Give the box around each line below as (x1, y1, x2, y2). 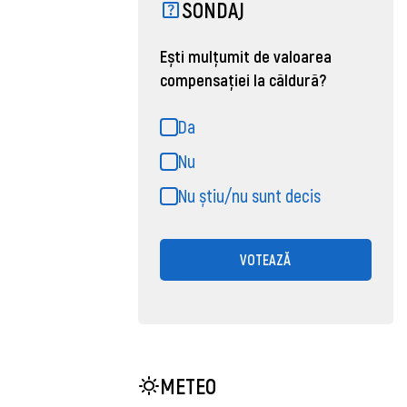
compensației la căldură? (159, 68, 326, 90)
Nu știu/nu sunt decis (177, 184, 321, 206)
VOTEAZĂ (240, 250, 292, 268)
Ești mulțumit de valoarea (159, 45, 332, 66)
